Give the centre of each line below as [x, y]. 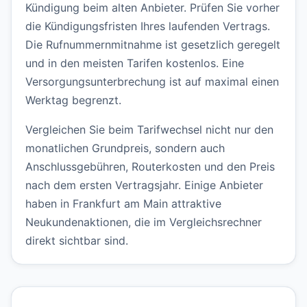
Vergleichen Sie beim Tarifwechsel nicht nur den [149, 129]
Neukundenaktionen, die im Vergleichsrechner [144, 222]
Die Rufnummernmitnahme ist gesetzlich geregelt [153, 44]
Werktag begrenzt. [73, 100]
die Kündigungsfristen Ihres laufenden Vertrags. [148, 26]
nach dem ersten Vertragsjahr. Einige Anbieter [144, 185]
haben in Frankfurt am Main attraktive [123, 203]
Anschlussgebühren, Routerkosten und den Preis [150, 166]
